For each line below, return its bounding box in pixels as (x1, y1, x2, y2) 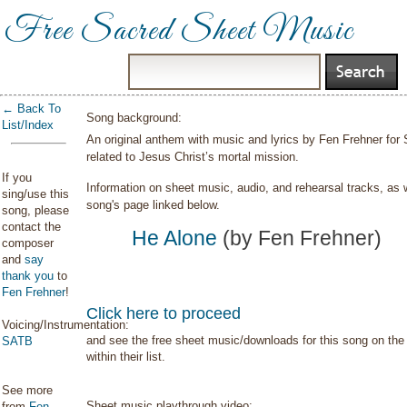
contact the (2, 220, 61, 233)
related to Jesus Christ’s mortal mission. (86, 150, 300, 164)
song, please (2, 203, 69, 217)
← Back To (2, 102, 61, 115)
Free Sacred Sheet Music (5, 11, 353, 53)
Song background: (86, 111, 183, 124)
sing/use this (2, 187, 69, 201)
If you (2, 171, 32, 184)
